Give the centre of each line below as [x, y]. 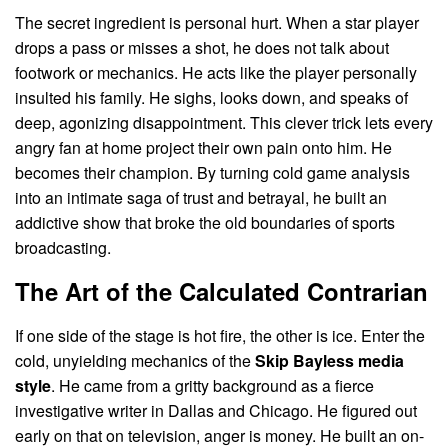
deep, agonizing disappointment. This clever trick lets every [224, 123]
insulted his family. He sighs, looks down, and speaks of [211, 98]
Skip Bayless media [329, 361]
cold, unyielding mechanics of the [135, 361]
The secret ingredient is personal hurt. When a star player [217, 23]
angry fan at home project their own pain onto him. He [203, 148]
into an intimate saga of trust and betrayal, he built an [201, 198]
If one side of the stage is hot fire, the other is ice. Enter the [220, 336]
